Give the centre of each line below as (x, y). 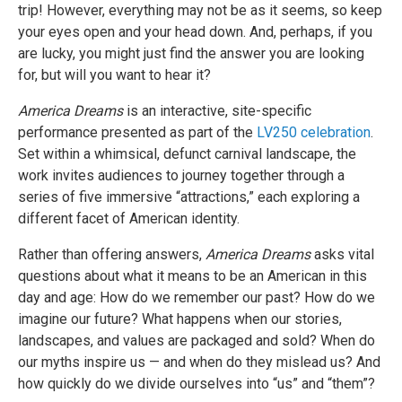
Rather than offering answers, (112, 254)
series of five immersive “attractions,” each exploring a (189, 197)
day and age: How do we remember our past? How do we (197, 297)
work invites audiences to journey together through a (181, 175)
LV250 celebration (314, 132)
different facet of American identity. (129, 218)
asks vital (342, 254)
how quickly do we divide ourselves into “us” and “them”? (197, 383)
